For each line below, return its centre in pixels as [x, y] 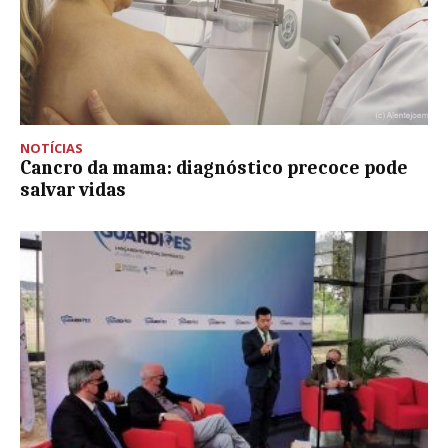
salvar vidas [73, 189]
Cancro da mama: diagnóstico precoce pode [214, 167]
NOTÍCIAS [51, 147]
